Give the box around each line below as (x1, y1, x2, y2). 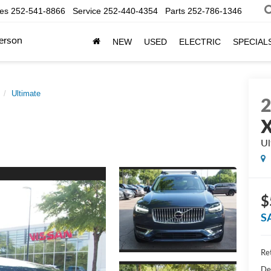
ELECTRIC (179, 37, 221, 47)
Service (73, 6, 101, 16)
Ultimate (11, 89, 41, 98)
